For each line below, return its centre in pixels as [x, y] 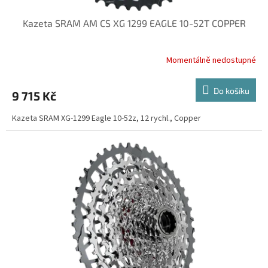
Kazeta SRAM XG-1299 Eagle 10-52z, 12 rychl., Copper [106, 118]
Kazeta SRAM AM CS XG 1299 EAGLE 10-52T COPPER [134, 23]
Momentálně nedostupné [211, 61]
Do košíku [232, 90]
